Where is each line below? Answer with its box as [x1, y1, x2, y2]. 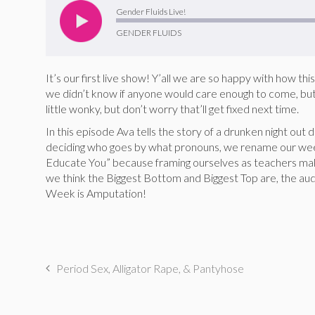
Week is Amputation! [46, 186, 146, 200]
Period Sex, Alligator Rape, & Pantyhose [56, 262, 244, 276]
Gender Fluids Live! [116, 6, 186, 17]
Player [45, 1, 76, 15]
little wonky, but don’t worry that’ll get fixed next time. [46, 102, 299, 116]
